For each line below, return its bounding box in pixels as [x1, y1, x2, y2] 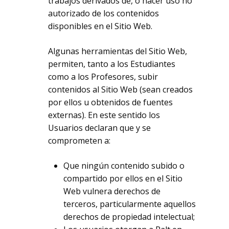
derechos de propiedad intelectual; [63, 211, 195, 222]
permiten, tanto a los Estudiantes [48, 58, 176, 70]
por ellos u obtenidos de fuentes [48, 97, 173, 108]
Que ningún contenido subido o [63, 160, 185, 171]
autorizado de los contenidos [48, 8, 159, 19]
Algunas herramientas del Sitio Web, [48, 45, 188, 57]
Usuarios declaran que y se [48, 122, 151, 133]
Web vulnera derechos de [63, 186, 161, 197]
